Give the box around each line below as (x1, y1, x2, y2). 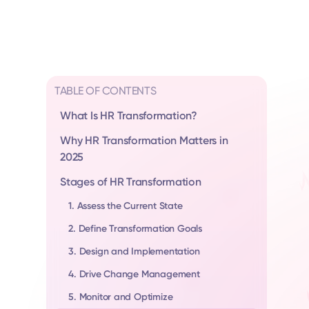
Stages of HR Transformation (60, 175, 201, 188)
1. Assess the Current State (68, 200, 183, 212)
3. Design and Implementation (68, 246, 200, 257)
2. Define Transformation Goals (68, 223, 202, 235)
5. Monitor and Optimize (68, 291, 173, 303)
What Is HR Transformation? (60, 109, 197, 122)
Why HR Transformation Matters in (60, 134, 228, 147)
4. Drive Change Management (68, 268, 200, 280)
